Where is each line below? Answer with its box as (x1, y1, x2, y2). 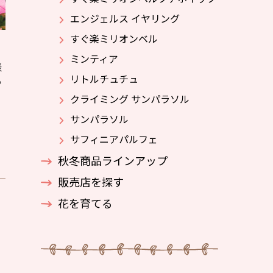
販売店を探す (58, 174, 124, 190)
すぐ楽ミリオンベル (70, 31, 158, 46)
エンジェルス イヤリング (70, 11, 180, 26)
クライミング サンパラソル (70, 91, 190, 106)
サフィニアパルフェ (70, 132, 158, 146)
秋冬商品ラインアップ (58, 152, 168, 168)
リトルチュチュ (70, 71, 138, 86)
